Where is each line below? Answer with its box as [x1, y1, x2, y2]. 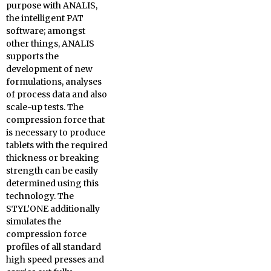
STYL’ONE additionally [6, 203, 100, 215]
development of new [6, 64, 93, 75]
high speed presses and [6, 254, 104, 266]
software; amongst [6, 25, 85, 37]
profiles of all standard [6, 241, 101, 253]
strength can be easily [6, 165, 98, 177]
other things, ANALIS [6, 38, 94, 50]
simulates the [6, 216, 61, 227]
